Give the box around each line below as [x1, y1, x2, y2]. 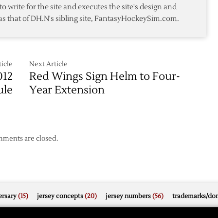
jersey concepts [37, 192, 83, 200]
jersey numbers [106, 192, 151, 200]
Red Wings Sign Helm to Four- [29, 69, 181, 83]
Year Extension [29, 83, 105, 97]
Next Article [29, 59, 68, 69]
